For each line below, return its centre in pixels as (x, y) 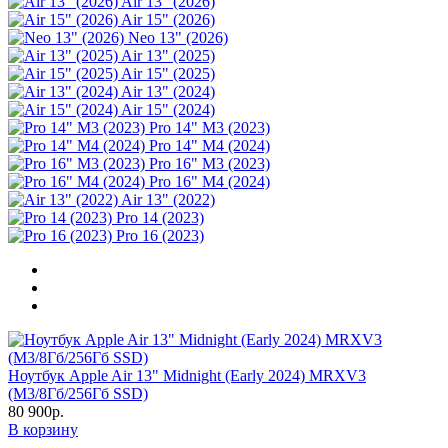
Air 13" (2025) (168, 55)
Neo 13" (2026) (178, 37)
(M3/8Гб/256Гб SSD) (78, 393)
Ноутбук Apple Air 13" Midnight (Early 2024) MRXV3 (187, 375)
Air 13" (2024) (168, 91)
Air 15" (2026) (168, 19)
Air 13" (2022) (168, 199)
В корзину (43, 429)
